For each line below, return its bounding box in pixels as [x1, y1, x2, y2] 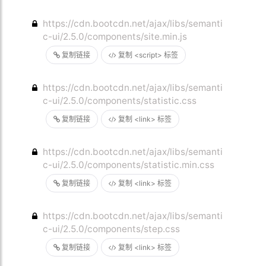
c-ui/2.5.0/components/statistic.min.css [43, 159, 215, 170]
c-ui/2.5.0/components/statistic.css [43, 95, 197, 106]
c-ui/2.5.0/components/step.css [43, 223, 180, 235]
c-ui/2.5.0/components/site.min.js [43, 31, 188, 42]
